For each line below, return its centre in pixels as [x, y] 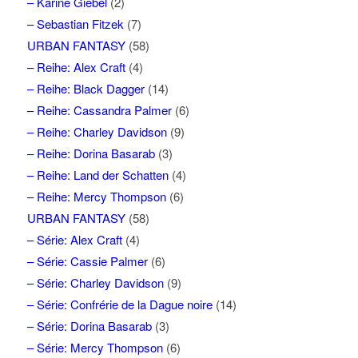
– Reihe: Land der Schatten [97, 174]
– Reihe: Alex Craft [76, 66]
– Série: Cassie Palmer [87, 261]
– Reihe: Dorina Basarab [91, 153]
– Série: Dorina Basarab [89, 325]
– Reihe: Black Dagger [86, 88]
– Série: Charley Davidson [95, 282]
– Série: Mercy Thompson [95, 347]
